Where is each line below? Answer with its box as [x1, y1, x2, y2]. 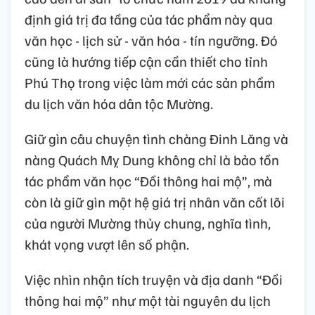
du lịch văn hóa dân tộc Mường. [25, 94, 213, 113]
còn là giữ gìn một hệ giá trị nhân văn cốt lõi [25, 193, 285, 212]
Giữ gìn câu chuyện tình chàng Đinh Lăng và [25, 129, 288, 148]
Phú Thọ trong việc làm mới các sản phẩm [25, 73, 275, 92]
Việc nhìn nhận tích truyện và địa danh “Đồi [25, 270, 283, 289]
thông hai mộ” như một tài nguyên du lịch [25, 291, 271, 310]
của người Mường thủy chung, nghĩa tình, [25, 214, 271, 233]
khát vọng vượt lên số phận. [25, 235, 189, 254]
